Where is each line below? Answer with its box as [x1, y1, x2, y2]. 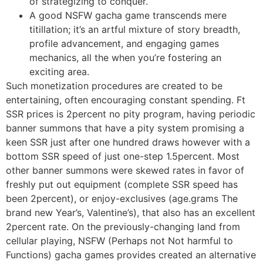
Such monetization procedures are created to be [6, 80, 222, 92]
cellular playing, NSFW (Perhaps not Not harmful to [6, 235, 233, 247]
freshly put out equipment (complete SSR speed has [6, 178, 238, 191]
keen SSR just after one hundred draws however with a [6, 136, 250, 149]
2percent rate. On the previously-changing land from [6, 221, 240, 233]
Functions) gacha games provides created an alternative [6, 249, 256, 261]
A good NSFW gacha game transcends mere [29, 9, 227, 22]
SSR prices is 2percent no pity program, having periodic [6, 108, 255, 120]
